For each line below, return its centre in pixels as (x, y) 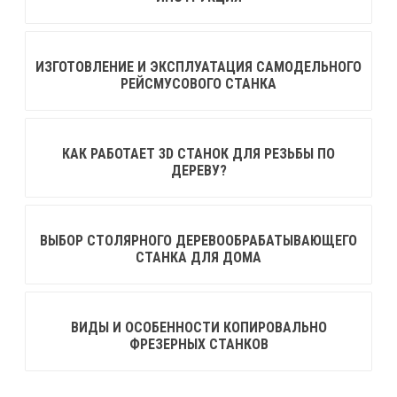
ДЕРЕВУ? (198, 170)
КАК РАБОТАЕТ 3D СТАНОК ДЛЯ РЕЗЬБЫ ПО (198, 153)
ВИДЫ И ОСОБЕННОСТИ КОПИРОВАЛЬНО (198, 327)
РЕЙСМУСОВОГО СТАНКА (198, 83)
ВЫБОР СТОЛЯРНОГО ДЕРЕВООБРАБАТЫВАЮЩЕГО (198, 240)
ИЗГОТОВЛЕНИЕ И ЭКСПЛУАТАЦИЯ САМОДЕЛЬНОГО (198, 66)
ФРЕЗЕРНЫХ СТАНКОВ (198, 344)
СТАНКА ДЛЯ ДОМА (198, 257)
